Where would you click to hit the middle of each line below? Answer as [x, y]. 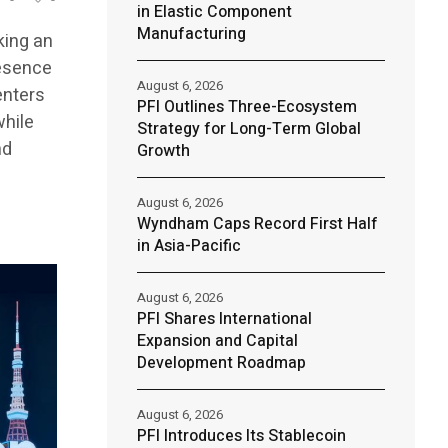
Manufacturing [191, 34]
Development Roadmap [221, 363]
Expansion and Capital [217, 341]
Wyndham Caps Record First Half [257, 224]
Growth [163, 151]
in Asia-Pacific [188, 246]
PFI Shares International [224, 319]
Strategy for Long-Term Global [248, 129]
